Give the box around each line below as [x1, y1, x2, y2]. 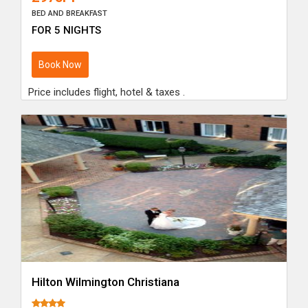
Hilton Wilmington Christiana [32, 275, 179, 289]
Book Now [38, 59, 82, 71]
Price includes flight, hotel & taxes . [28, 86, 185, 99]
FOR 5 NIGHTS [32, 24, 101, 37]
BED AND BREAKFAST [32, 9, 107, 19]
